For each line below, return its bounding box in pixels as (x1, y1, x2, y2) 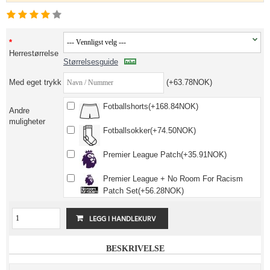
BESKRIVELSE (105, 243, 165, 253)
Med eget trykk (9, 77, 61, 87)
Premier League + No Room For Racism (103, 174, 243, 183)
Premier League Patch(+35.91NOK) (103, 149, 227, 159)
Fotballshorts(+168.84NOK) (103, 101, 198, 111)
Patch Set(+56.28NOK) (103, 186, 184, 195)
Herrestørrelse (9, 48, 58, 58)
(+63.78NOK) (166, 77, 212, 87)
